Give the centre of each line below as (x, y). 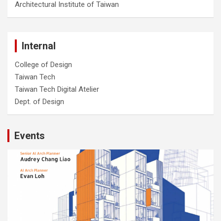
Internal (39, 46)
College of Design (43, 65)
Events (30, 136)
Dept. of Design (39, 102)
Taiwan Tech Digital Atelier (57, 89)
